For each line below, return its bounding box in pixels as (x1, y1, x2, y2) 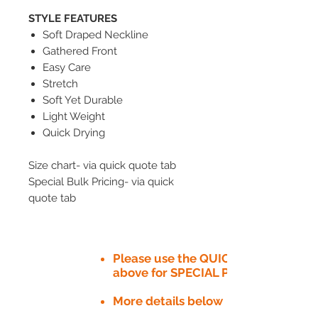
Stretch (43, 77, 78, 90)
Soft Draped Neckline (43, 28, 148, 41)
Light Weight (43, 109, 105, 123)
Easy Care (43, 60, 91, 74)
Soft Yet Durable (43, 93, 123, 106)
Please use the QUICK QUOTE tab (113, 251, 306, 265)
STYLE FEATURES (28, 11, 117, 25)
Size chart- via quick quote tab (28, 158, 176, 172)
